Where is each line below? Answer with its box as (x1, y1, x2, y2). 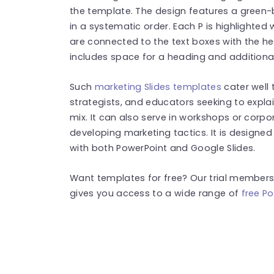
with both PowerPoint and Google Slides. (70, 141, 256, 154)
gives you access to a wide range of (70, 187, 239, 199)
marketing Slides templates (94, 80, 221, 93)
